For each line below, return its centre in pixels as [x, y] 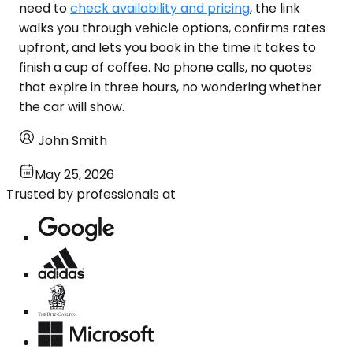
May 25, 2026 [74, 174]
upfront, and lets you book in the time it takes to [167, 47]
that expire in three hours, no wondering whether [171, 87]
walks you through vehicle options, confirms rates [172, 28]
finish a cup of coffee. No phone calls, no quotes [165, 67]
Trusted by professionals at [91, 194]
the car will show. [72, 106]
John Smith [72, 140]
